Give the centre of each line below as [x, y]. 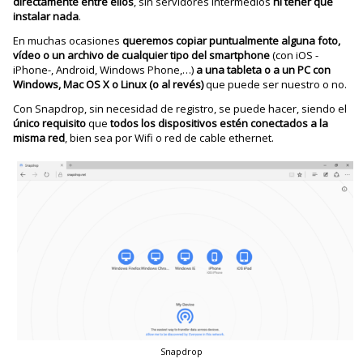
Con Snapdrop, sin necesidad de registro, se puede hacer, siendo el [180, 109]
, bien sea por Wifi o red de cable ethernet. [170, 138]
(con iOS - [296, 55]
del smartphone [232, 55]
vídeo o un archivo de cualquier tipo [101, 55]
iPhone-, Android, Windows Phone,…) [105, 70]
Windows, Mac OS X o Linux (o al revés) [109, 84]
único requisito [50, 123]
